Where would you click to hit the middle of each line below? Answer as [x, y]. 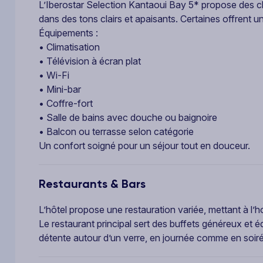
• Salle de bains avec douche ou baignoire [128, 117]
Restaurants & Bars [92, 184]
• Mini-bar [60, 89]
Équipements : [68, 33]
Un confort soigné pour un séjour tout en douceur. [144, 146]
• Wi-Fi [54, 75]
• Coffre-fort [66, 103]
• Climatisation [69, 47]
